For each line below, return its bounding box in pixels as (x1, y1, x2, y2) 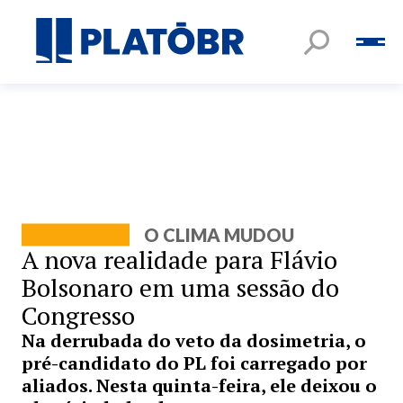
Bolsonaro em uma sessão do (22, 271, 339, 304)
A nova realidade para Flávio (22, 243, 337, 276)
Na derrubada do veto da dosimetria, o (22, 328, 366, 353)
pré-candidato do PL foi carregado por (22, 351, 367, 375)
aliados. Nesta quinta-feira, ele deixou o (22, 373, 377, 398)
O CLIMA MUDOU (144, 224, 294, 246)
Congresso (22, 299, 135, 332)
